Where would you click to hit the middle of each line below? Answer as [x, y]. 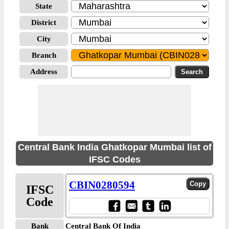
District [44, 22]
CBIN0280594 [102, 185]
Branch [44, 55]
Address [44, 72]
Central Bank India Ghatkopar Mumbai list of [114, 147]
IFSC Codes [114, 159]
